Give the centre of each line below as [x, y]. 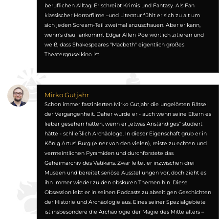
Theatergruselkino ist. [72, 55]
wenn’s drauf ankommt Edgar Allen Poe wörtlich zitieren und [124, 35]
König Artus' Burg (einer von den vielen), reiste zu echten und [125, 143]
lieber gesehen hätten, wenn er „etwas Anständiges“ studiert [123, 124]
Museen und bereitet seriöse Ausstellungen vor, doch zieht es [125, 173]
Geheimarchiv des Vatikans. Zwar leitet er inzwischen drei [119, 163]
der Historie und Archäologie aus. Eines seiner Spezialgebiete [125, 202]
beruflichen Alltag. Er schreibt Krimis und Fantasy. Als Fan [119, 6]
